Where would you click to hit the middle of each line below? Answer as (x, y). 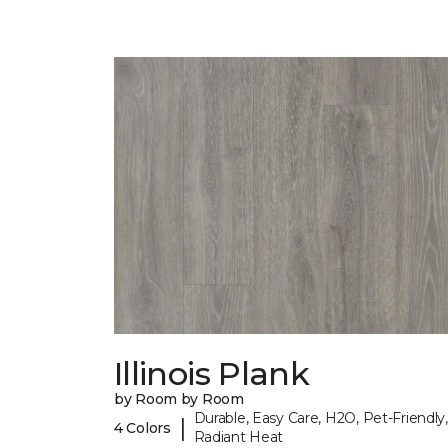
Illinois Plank (212, 374)
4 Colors (142, 427)
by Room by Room (179, 399)
